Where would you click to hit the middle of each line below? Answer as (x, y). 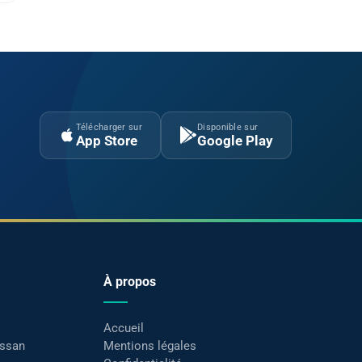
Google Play (235, 140)
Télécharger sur (109, 127)
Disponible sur (228, 127)
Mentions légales (149, 345)
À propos (129, 281)
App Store (106, 140)
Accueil (123, 328)
